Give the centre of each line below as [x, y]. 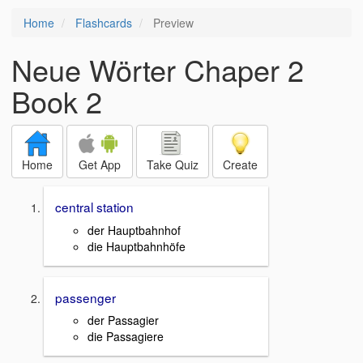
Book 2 [57, 101]
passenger [85, 297]
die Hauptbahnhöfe [137, 246]
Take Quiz [173, 164]
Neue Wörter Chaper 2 [158, 69]
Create [240, 164]
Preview [172, 23]
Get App [100, 164]
